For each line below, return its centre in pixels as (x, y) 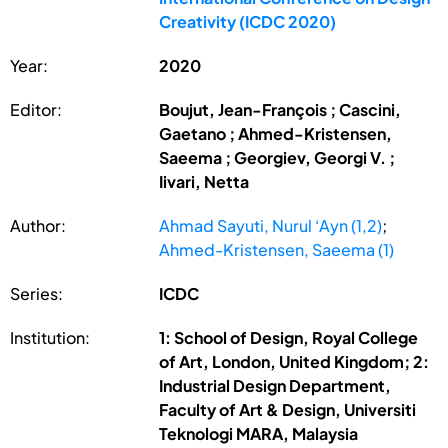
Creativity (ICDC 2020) (248, 21)
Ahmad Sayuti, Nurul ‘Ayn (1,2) (271, 225)
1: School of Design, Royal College (289, 337)
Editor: (36, 109)
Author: (38, 225)
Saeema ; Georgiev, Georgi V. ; (277, 157)
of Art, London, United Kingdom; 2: (294, 361)
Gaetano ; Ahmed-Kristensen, (276, 133)
